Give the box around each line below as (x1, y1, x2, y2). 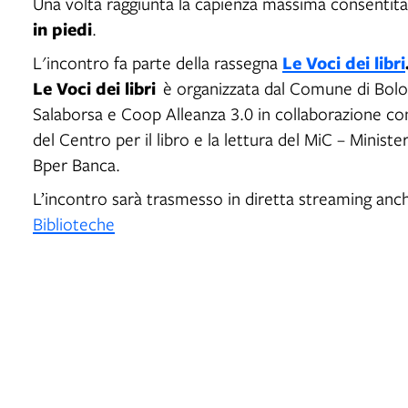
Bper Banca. (33, 152, 120, 176)
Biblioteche (33, 211, 115, 235)
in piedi (33, 15, 92, 41)
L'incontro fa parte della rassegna (33, 50, 278, 74)
